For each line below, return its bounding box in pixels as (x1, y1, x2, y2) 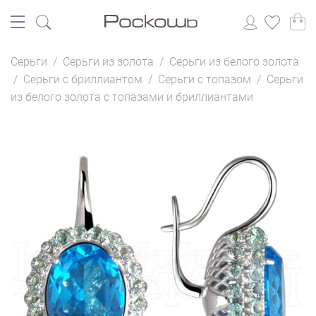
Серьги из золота (63, 55, 154, 68)
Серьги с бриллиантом (23, 73, 142, 86)
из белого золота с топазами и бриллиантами (11, 90, 253, 104)
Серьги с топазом (158, 73, 251, 86)
